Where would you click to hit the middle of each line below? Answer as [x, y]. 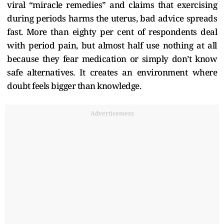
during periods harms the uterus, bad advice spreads [112, 18]
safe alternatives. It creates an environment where [112, 72]
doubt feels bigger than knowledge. [74, 85]
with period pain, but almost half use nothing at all [112, 45]
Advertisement [112, 113]
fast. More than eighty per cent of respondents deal [112, 31]
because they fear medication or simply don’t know [112, 58]
